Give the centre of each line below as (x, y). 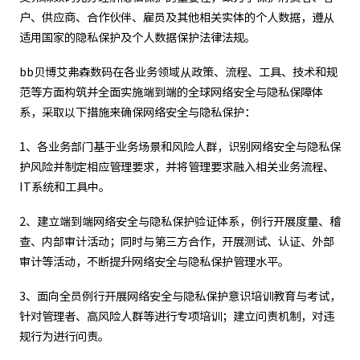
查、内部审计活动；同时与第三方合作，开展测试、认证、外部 (177, 241)
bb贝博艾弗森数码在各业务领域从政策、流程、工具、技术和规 (178, 72)
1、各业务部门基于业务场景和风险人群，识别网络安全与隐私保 (180, 147)
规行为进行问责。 (64, 336)
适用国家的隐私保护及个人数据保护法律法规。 (137, 37)
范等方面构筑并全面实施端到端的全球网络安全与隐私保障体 (171, 92)
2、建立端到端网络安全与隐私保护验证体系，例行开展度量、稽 (180, 221)
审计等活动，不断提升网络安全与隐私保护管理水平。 (154, 262)
